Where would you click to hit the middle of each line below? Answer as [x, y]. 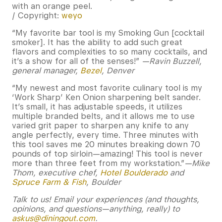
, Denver [118, 71]
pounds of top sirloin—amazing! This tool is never [107, 154]
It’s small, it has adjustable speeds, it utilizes [97, 107]
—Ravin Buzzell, [172, 61]
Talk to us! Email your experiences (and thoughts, [106, 200]
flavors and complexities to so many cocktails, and [110, 52]
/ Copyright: [37, 16]
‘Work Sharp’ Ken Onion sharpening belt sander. [106, 98]
